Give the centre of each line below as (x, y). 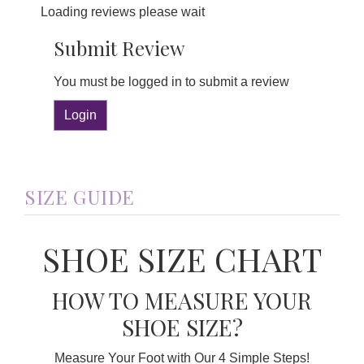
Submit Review (119, 48)
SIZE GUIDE (80, 196)
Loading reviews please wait (123, 12)
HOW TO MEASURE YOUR (182, 301)
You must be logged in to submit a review (171, 82)
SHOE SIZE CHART (182, 259)
